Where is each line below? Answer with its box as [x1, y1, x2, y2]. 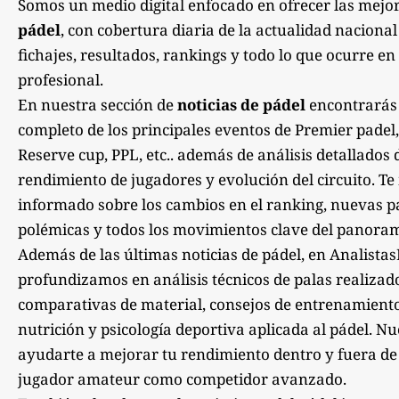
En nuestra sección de [18, 94, 177, 115]
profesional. [18, 69, 103, 90]
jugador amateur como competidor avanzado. [18, 368, 346, 389]
